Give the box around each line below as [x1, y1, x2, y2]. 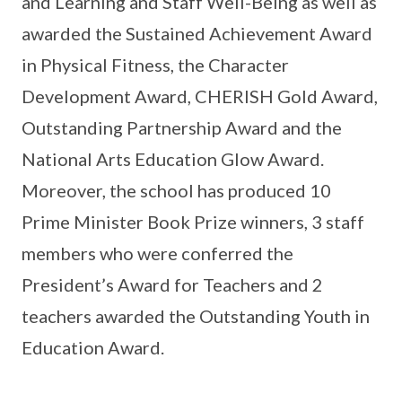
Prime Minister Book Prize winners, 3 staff [22, 211, 364, 233]
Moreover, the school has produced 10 [22, 179, 331, 202]
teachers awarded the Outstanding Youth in [22, 305, 370, 328]
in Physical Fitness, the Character [22, 54, 289, 76]
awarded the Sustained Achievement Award [22, 22, 372, 45]
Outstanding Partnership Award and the [22, 117, 342, 139]
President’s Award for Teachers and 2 [22, 274, 323, 296]
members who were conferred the [22, 242, 293, 265]
